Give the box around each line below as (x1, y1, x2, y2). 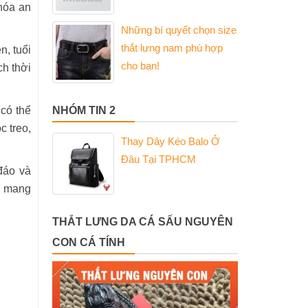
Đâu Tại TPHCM (121, 153, 196, 165)
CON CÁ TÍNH (52, 236, 125, 248)
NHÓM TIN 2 (52, 104, 115, 116)
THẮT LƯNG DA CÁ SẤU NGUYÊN (52, 216, 233, 228)
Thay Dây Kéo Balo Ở (121, 135, 220, 147)
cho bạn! (121, 60, 159, 71)
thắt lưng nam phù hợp (121, 42, 223, 54)
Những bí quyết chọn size (121, 24, 236, 36)
